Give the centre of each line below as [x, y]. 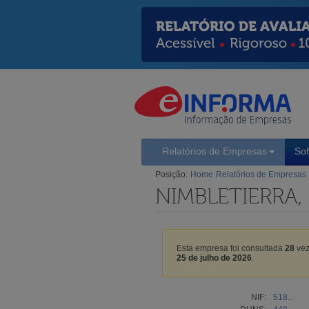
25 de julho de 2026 [214, 258]
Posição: [171, 174]
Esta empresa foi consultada [231, 248]
